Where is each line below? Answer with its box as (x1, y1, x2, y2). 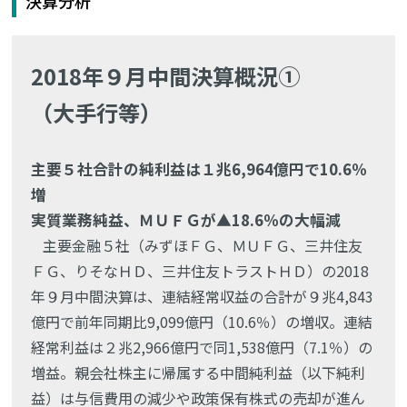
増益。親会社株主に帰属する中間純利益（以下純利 (31, 362, 366, 383)
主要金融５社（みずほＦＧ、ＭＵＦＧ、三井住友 (43, 234, 363, 256)
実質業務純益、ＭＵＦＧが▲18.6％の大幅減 (31, 209, 342, 231)
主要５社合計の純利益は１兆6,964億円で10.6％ (31, 158, 368, 180)
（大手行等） (31, 96, 163, 128)
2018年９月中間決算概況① (31, 60, 301, 92)
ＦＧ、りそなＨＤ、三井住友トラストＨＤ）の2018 (31, 260, 370, 282)
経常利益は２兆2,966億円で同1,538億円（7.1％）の (31, 336, 373, 358)
